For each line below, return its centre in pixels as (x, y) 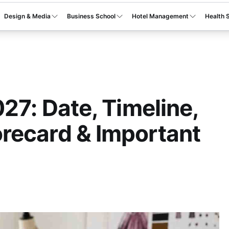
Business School (91, 16)
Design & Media (28, 16)
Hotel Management (161, 16)
